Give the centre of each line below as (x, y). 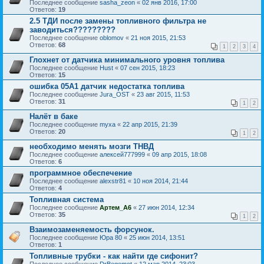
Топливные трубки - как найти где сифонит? (114, 256)
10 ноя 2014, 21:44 (161, 181)
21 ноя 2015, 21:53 (158, 38)
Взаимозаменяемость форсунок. (92, 230)
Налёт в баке (54, 116)
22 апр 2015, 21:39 (150, 124)
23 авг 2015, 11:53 (163, 94)
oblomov (112, 38)
